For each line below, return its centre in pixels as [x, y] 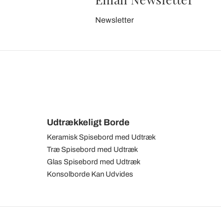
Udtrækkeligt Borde [88, 122]
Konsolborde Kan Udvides [90, 174]
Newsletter [114, 20]
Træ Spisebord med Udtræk [92, 149]
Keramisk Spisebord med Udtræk [101, 137]
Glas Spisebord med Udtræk [94, 162]
